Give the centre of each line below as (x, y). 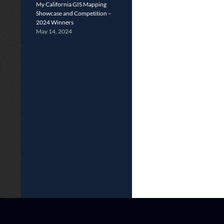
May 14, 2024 (54, 31)
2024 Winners (55, 22)
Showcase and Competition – (74, 13)
